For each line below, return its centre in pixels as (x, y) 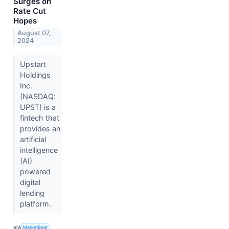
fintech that (39, 118)
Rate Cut (30, 11)
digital (30, 182)
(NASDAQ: (38, 96)
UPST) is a (38, 107)
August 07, (34, 33)
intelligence (39, 150)
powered (35, 171)
